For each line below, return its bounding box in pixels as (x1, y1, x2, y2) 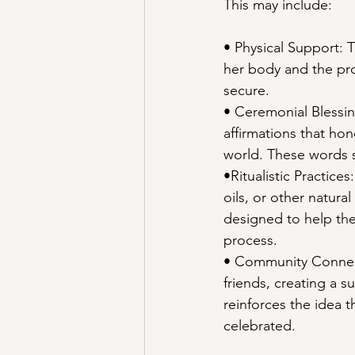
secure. (223, 82, 269, 100)
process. (223, 231, 277, 250)
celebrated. (223, 317, 296, 335)
